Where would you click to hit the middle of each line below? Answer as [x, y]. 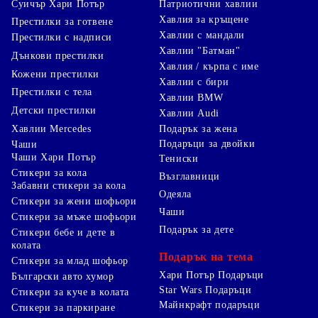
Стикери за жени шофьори [74, 201]
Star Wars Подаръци [205, 290]
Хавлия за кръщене [204, 19]
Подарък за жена [198, 128]
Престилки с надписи [62, 38]
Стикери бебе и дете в [64, 232]
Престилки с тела [52, 92]
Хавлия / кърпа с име [209, 66]
